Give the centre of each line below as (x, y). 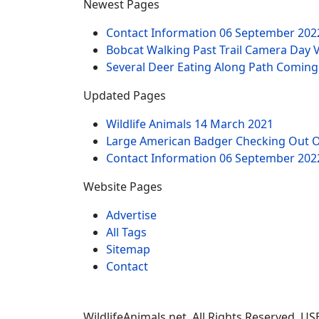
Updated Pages (125, 95)
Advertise (131, 215)
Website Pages (123, 187)
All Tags (126, 232)
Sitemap (128, 249)
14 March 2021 (234, 124)
